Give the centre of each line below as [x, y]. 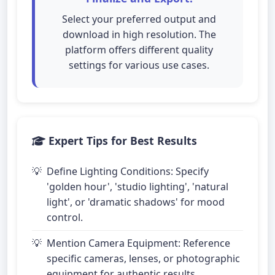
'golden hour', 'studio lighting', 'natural [137, 187]
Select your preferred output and [139, 19]
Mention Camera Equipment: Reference [138, 243]
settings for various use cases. [139, 65]
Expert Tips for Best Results [121, 141]
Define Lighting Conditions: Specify [128, 171]
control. [65, 217]
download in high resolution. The [139, 34]
